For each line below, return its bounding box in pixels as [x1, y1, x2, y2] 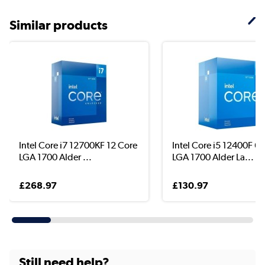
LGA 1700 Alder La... [172, 151, 254, 163]
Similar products [9, 17, 108, 33]
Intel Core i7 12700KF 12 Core [19, 139, 137, 151]
